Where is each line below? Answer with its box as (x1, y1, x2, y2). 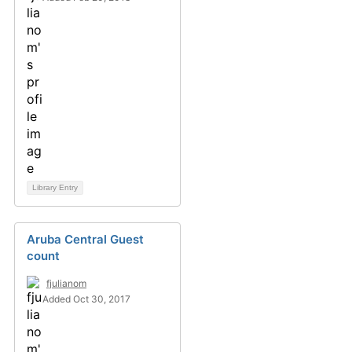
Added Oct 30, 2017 (42, 293, 130, 306)
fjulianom (46, 277, 86, 290)
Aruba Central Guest (27, 232, 144, 247)
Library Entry (32, 183, 78, 192)
